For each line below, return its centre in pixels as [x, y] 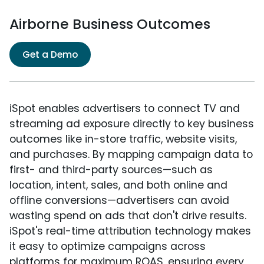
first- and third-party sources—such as [111, 169]
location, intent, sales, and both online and [118, 185]
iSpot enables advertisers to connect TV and [125, 108]
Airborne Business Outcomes [110, 24]
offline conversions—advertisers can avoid [119, 200]
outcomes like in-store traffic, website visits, [123, 139]
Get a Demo [50, 54]
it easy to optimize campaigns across [108, 246]
